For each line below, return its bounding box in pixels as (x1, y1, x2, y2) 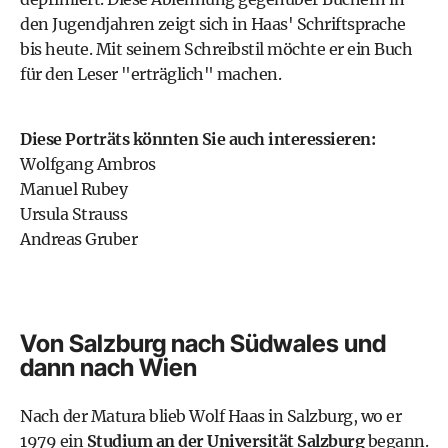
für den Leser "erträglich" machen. (20, 63, 281, 84)
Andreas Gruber (20, 228, 137, 249)
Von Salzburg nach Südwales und (20, 328, 386, 358)
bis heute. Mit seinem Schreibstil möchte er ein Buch (20, 38, 412, 59)
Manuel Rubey (20, 178, 127, 199)
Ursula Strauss (20, 203, 127, 224)
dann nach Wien (20, 352, 197, 382)
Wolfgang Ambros (20, 153, 156, 174)
